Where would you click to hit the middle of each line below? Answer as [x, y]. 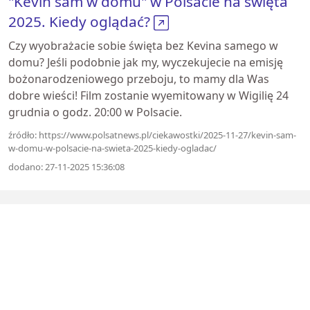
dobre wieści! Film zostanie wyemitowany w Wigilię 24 [148, 95]
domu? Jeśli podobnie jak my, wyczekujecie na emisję [146, 62]
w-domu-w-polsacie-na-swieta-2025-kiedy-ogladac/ [112, 148]
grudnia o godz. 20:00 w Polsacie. [95, 112]
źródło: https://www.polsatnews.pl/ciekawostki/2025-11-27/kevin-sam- [152, 135]
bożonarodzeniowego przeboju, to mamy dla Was [139, 79]
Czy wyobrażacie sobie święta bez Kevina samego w [143, 46]
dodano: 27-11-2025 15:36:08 [66, 167]
